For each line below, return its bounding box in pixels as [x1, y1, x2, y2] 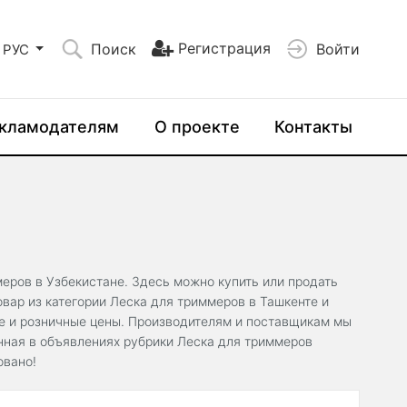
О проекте [154, 117, 240, 136]
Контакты [273, 117, 352, 136]
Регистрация [178, 38, 272, 57]
